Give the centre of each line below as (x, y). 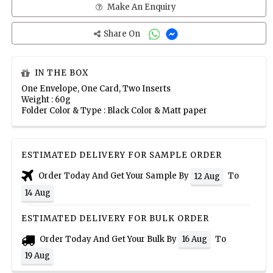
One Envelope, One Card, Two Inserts (96, 89)
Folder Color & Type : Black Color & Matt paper (114, 111)
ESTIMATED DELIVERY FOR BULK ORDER (115, 218)
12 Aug (207, 176)
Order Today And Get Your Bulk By (108, 239)
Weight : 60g (46, 100)
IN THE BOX (62, 73)
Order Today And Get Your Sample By (114, 176)
